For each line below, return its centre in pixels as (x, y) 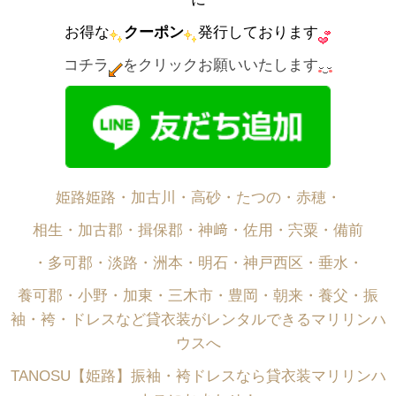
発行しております (258, 33)
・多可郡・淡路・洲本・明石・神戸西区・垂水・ (198, 263)
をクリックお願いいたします (221, 65)
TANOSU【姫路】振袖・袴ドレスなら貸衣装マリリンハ (198, 377)
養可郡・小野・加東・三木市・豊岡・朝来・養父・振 (198, 296)
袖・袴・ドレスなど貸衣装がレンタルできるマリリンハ (198, 320)
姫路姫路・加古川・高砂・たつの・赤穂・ (198, 198)
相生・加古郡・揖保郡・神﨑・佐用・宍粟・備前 (198, 231)
